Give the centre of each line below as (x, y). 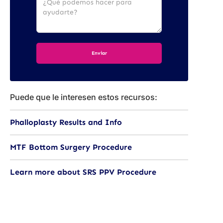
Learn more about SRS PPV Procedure (83, 172)
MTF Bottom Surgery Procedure (71, 147)
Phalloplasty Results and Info (66, 122)
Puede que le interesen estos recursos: (84, 97)
